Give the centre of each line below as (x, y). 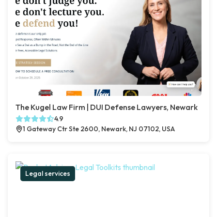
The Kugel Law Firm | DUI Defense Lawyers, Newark (107, 107)
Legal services (48, 174)
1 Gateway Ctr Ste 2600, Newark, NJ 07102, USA (99, 129)
